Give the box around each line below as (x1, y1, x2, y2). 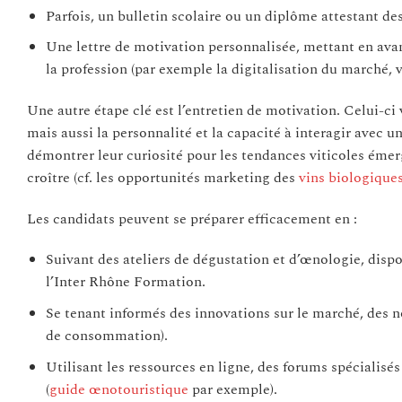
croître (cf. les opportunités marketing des (27, 166, 299, 188)
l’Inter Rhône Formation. (45, 271, 205, 293)
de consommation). (45, 325, 168, 347)
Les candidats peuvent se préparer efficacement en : (27, 207, 357, 230)
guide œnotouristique (48, 378, 188, 400)
